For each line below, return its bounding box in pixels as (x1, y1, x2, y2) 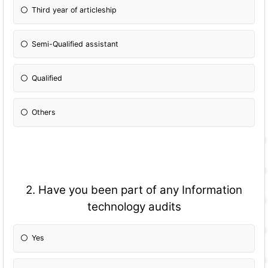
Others (32, 107, 56, 117)
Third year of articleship (32, 5, 117, 14)
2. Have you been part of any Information (26, 183, 242, 197)
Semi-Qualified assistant (32, 39, 119, 48)
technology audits (87, 200, 181, 214)
